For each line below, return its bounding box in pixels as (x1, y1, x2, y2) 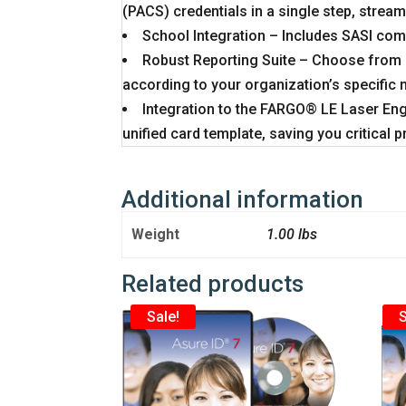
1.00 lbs (266, 225, 317, 243)
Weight (130, 225, 179, 243)
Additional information (121, 185, 364, 213)
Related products (121, 269, 304, 297)
